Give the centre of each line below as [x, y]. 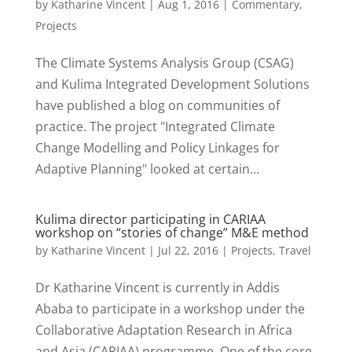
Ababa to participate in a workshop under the [170, 308]
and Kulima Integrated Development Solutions [172, 84]
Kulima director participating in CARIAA [150, 219]
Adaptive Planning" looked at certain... [147, 169]
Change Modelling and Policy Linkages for [157, 147]
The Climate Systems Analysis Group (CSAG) [164, 62]
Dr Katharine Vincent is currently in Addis [157, 287]
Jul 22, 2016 [188, 250]
